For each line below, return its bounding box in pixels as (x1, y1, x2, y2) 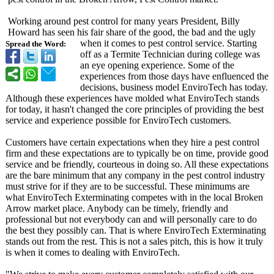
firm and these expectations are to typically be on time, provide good (6, 148, 268, 158)
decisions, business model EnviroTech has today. (80, 82, 268, 92)
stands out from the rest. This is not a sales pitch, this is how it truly (6, 236, 263, 246)
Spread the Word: (6, 40, 66, 48)
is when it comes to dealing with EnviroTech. (6, 247, 180, 257)
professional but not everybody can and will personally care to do (6, 214, 257, 224)
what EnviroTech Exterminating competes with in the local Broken (6, 192, 263, 202)
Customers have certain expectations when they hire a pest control (6, 137, 259, 147)
